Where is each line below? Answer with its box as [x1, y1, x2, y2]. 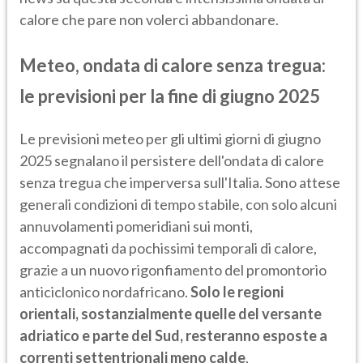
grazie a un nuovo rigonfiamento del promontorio [19, 261, 327, 280]
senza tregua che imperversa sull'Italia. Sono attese [19, 173, 340, 192]
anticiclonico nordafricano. [19, 283, 190, 301]
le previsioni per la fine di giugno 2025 [19, 85, 320, 108]
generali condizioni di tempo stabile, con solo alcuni [19, 195, 337, 214]
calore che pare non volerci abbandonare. [19, 11, 284, 29]
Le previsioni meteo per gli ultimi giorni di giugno [19, 130, 321, 148]
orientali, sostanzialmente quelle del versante [19, 305, 322, 323]
